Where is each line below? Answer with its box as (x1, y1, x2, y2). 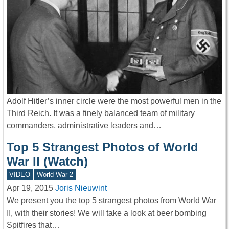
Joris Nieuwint (55, 184, 107, 193)
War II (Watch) (7, 154, 88, 169)
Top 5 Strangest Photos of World (7, 140, 198, 154)
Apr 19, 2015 (7, 184, 53, 193)
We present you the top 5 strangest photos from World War (7, 196, 216, 205)
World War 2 (37, 171, 74, 179)
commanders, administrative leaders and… (7, 121, 162, 130)
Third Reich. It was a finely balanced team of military (7, 109, 195, 118)
